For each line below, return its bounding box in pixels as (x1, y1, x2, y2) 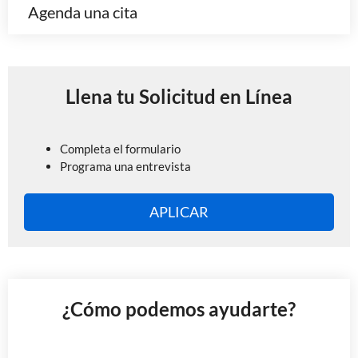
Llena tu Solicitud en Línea (66, 85, 292, 108)
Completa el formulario (60, 141, 181, 156)
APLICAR (149, 202, 209, 221)
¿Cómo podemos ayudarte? (62, 296, 296, 320)
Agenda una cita (28, 2, 137, 22)
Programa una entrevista (60, 159, 191, 173)
